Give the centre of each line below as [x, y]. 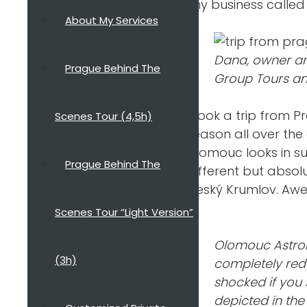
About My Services [112, 20]
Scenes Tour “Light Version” [124, 212]
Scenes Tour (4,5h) [103, 116]
